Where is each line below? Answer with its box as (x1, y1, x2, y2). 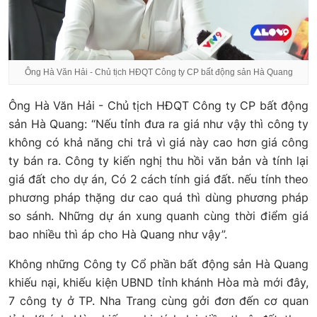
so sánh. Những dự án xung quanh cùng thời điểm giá (8, 208, 309, 223)
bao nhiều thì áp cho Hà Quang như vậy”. (8, 226, 227, 241)
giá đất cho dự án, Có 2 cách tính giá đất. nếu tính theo (8, 171, 309, 186)
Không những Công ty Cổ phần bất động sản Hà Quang (8, 256, 309, 271)
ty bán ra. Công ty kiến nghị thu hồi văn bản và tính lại (8, 153, 309, 168)
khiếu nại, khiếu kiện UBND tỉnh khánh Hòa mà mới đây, (8, 275, 309, 289)
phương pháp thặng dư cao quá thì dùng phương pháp (8, 190, 309, 204)
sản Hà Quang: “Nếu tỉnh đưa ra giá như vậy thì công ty (8, 116, 309, 131)
